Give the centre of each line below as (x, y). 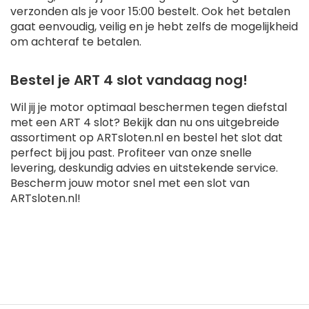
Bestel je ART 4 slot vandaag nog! (129, 80)
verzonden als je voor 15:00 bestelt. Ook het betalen (150, 12)
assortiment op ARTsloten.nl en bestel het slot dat (147, 138)
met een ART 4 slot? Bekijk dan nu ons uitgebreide (145, 123)
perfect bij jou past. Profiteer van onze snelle (131, 153)
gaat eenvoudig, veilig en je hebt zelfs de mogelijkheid (154, 27)
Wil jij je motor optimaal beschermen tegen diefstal (149, 108)
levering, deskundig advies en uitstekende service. (144, 168)
